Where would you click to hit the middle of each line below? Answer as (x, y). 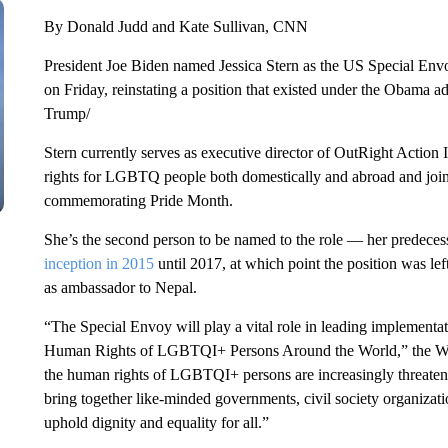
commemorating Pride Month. (138, 200)
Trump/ (66, 113)
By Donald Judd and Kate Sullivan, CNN (175, 26)
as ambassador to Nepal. (120, 287)
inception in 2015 (98, 263)
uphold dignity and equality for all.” (156, 422)
